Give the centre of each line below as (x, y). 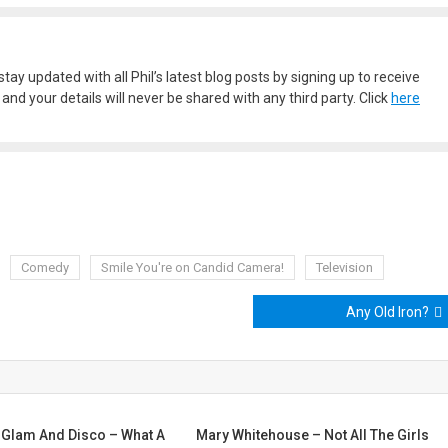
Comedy (45, 267)
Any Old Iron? (387, 312)
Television (344, 267)
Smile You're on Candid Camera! (192, 267)
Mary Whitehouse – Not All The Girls (313, 435)
